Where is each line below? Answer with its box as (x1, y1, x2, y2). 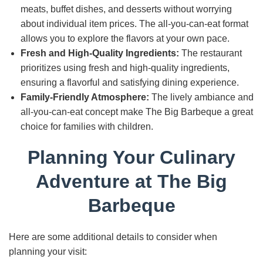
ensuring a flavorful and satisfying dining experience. (21, 77, 239, 87)
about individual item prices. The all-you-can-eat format (21, 19, 248, 29)
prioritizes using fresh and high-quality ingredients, (21, 63, 230, 73)
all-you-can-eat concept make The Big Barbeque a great (21, 107, 253, 117)
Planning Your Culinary (28, 147, 235, 168)
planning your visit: (9, 247, 87, 257)
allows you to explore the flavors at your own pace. (21, 33, 230, 43)
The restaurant (179, 48, 242, 58)
